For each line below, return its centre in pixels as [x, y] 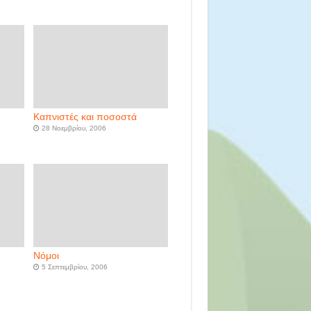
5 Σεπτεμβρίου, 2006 [74, 267]
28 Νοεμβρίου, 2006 [74, 128]
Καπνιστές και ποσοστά [85, 117]
